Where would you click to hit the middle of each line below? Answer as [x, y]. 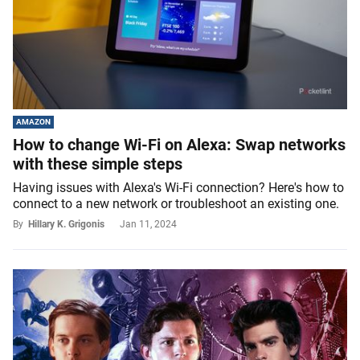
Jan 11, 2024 [148, 225]
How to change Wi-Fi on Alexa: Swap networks [179, 145]
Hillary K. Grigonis [66, 225]
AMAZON [33, 122]
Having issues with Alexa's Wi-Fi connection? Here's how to [178, 188]
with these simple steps [98, 164]
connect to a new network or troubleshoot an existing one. [176, 204]
